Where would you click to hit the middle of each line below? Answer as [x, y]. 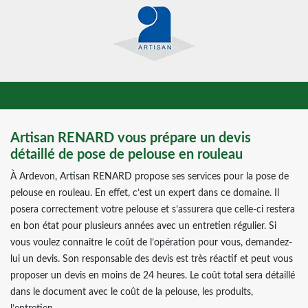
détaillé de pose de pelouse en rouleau [126, 155]
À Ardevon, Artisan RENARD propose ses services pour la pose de [150, 177]
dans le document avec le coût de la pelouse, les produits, [132, 292]
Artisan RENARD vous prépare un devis [131, 138]
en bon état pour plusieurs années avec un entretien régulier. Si [143, 226]
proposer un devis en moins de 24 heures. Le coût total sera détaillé [153, 276]
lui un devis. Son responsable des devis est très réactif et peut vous [152, 259]
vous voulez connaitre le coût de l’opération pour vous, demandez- [151, 243]
